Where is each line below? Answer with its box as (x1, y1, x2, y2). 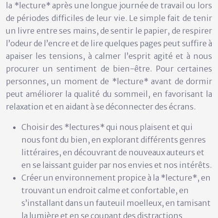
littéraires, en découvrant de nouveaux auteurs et (21, 147, 204, 157)
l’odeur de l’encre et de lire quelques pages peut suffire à (6, 38, 212, 48)
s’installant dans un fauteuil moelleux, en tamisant (21, 198, 211, 208)
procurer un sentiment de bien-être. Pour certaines (6, 63, 212, 73)
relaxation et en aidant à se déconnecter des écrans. (6, 101, 196, 111)
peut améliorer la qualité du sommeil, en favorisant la (6, 89, 212, 99)
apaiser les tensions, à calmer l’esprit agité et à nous (6, 51, 212, 61)
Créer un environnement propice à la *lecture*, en (21, 172, 211, 182)
